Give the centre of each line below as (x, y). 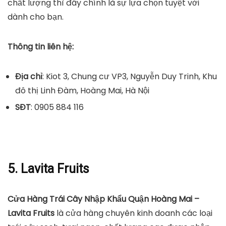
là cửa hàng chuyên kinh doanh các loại (133, 213)
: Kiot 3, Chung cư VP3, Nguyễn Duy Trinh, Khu (130, 76)
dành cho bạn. (36, 17)
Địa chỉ (29, 76)
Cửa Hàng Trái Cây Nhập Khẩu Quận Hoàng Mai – (103, 199)
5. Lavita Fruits (48, 168)
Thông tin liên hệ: (41, 46)
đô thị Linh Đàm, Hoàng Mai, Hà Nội (82, 90)
